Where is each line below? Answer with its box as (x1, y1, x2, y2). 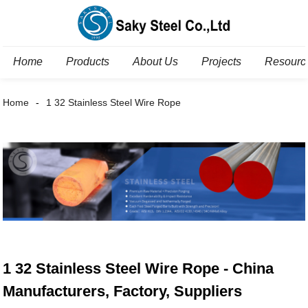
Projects (201, 56, 242, 67)
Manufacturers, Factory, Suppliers (3, 283, 243, 300)
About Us (133, 56, 179, 67)
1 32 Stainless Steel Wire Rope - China (3, 260, 274, 278)
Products (66, 56, 110, 67)
